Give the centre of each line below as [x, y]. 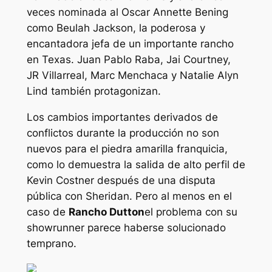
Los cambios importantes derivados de [122, 117]
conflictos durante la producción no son [123, 133]
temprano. [51, 243]
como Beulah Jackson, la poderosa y [116, 28]
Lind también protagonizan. [93, 91]
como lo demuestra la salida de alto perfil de [136, 164]
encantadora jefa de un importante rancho [130, 44]
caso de [47, 212]
